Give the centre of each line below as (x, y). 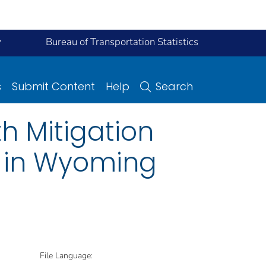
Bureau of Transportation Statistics (122, 42)
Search (174, 86)
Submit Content (53, 86)
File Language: (66, 255)
